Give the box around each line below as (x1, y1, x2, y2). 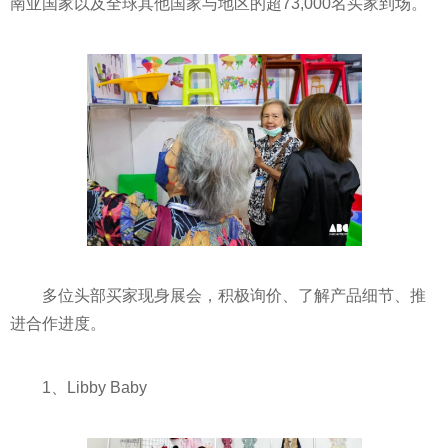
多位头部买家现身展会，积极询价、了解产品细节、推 (42, 286, 426, 304)
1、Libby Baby (42, 378, 147, 396)
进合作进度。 (10, 314, 106, 332)
